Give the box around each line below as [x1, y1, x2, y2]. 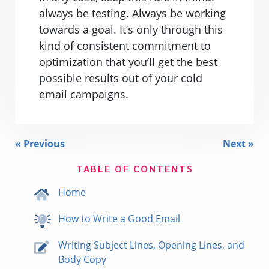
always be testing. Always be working [39, 6, 226, 20]
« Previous [15, 137, 65, 150]
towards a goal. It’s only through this [39, 22, 223, 37]
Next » [223, 137, 254, 150]
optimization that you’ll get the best [39, 55, 217, 69]
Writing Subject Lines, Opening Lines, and [58, 238, 244, 251]
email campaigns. [39, 87, 128, 101]
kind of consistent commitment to [39, 38, 211, 53]
